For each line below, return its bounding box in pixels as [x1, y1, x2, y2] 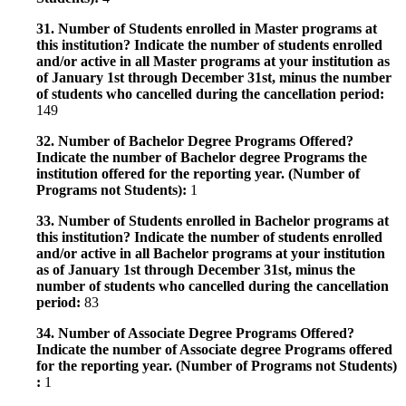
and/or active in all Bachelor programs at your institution [36, 245, 385, 261]
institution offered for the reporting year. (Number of [36, 165, 360, 181]
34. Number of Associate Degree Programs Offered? [36, 324, 354, 341]
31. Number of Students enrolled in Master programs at [36, 20, 377, 36]
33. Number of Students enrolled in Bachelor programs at [36, 212, 389, 228]
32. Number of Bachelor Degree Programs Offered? [36, 132, 353, 149]
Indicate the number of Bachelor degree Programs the [36, 149, 367, 165]
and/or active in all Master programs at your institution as [36, 53, 390, 69]
